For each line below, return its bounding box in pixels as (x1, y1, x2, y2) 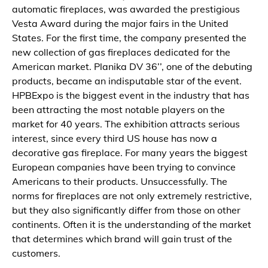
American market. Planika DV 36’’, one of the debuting (12, 60, 252, 73)
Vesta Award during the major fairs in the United (12, 17, 229, 30)
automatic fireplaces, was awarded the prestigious (12, 3, 240, 16)
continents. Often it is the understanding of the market (12, 218, 251, 231)
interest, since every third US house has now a (12, 132, 217, 145)
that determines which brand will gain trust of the (12, 233, 232, 245)
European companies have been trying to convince (12, 161, 236, 173)
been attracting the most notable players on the (12, 103, 225, 116)
